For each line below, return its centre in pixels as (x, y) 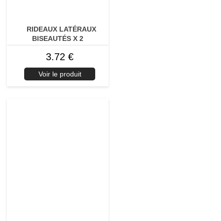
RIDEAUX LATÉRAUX (61, 29)
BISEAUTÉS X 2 (58, 38)
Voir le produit (60, 74)
